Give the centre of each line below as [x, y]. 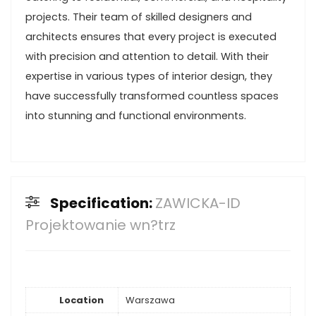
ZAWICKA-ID [198, 203]
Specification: [103, 203]
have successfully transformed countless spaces [152, 96]
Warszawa [150, 300]
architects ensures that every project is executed [151, 37]
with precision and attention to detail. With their [147, 56]
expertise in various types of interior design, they [149, 76]
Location [81, 300]
